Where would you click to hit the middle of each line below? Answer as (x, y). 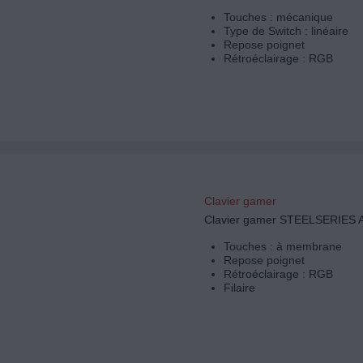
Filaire (239, 288)
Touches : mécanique (278, 17)
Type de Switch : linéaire (286, 31)
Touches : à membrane (282, 247)
